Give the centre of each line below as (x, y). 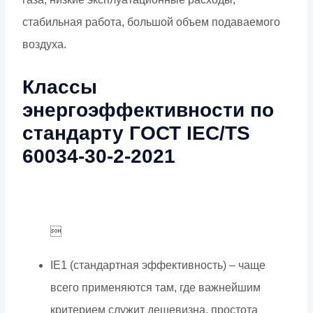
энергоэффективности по (148, 110)
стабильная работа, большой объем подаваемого (151, 22)
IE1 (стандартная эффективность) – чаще (158, 265)
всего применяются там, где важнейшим (155, 287)
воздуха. (44, 44)
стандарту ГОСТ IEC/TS (136, 133)
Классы (60, 87)
